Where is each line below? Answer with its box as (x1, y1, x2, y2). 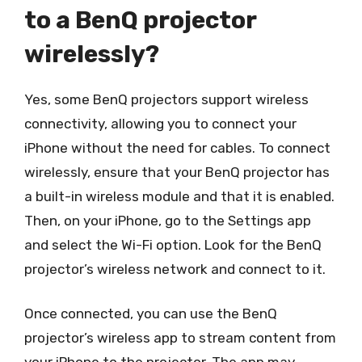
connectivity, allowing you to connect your (24, 115, 297, 132)
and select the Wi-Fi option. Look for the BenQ (24, 236, 322, 253)
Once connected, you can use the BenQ (24, 305, 277, 322)
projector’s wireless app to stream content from (24, 330, 336, 346)
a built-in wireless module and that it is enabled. (24, 187, 335, 204)
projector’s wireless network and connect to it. (24, 260, 326, 277)
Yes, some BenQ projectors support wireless (24, 90, 309, 107)
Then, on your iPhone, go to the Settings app (24, 212, 311, 229)
